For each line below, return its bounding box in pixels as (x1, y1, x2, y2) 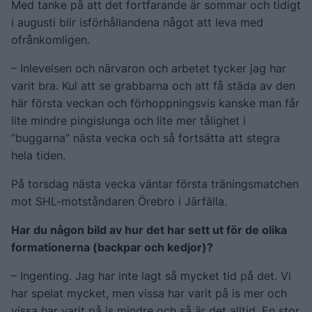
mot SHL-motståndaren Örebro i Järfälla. (11, 194, 227, 208)
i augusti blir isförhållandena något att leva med (11, 15, 263, 29)
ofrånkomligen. (11, 32, 90, 47)
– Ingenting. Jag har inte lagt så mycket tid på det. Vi (11, 268, 291, 283)
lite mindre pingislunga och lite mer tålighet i (11, 113, 246, 127)
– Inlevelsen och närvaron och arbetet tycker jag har (11, 61, 286, 75)
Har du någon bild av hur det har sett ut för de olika (11, 222, 287, 237)
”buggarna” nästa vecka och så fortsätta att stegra (11, 130, 280, 145)
